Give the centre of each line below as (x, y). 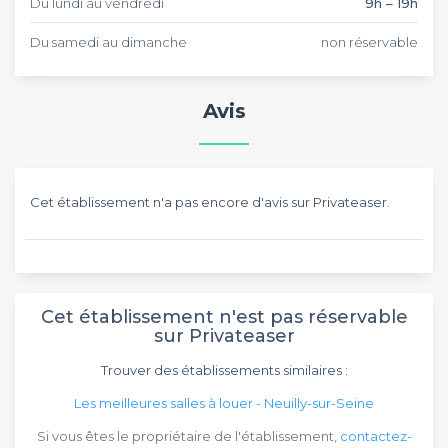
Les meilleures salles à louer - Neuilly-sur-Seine (224, 402)
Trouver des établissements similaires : (224, 369)
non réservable (369, 42)
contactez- (375, 435)
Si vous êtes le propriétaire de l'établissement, (188, 435)
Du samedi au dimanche (108, 42)
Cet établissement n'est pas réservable (224, 316)
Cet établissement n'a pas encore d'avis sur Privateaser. (210, 201)
